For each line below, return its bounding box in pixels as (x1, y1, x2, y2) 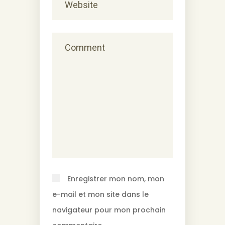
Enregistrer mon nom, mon (67, 173, 164, 184)
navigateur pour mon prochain (52, 204, 166, 215)
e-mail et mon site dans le (52, 189, 149, 199)
